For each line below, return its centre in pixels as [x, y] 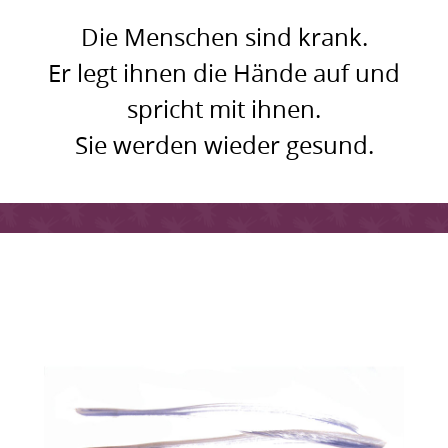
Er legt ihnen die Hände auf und [224, 73]
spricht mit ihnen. [224, 109]
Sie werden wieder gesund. [224, 145]
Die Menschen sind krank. [224, 37]
